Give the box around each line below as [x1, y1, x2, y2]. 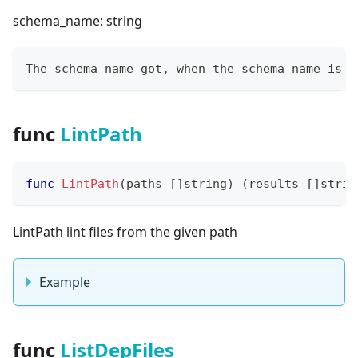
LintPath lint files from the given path [13, 222, 237, 241]
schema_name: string [13, 11, 142, 30]
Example [39, 272, 90, 291]
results [249, 176, 306, 191]
